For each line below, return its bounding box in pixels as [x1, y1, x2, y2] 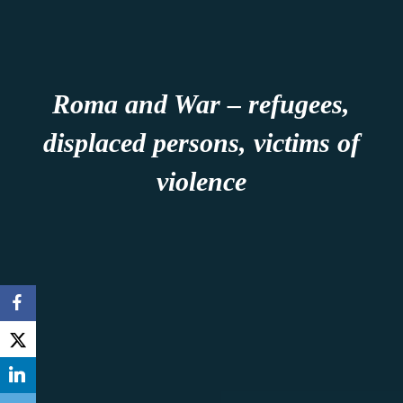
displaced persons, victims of [42, 127, 360, 157]
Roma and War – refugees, [52, 88, 351, 119]
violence [156, 166, 246, 196]
